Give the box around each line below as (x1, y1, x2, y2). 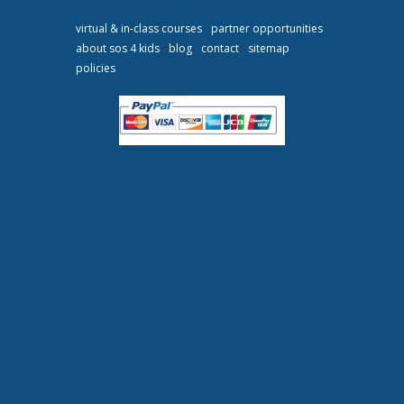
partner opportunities (211, 20, 323, 36)
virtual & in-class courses (76, 20, 202, 36)
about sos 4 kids (76, 40, 160, 56)
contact (201, 40, 239, 56)
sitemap (248, 40, 289, 56)
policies (76, 60, 115, 76)
